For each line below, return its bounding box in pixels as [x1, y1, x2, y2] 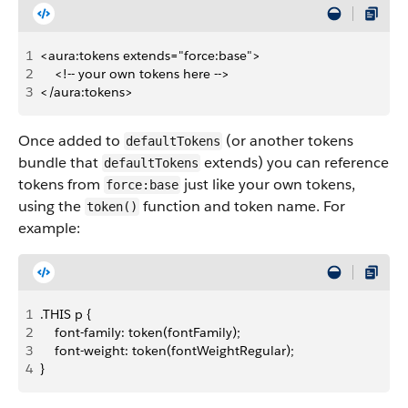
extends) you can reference [200, 153, 389, 172]
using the [18, 197, 85, 216]
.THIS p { [40, 306, 91, 322]
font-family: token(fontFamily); [40, 324, 240, 341]
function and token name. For [139, 197, 345, 216]
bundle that [18, 153, 102, 172]
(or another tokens [222, 131, 353, 150]
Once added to [18, 131, 124, 150]
